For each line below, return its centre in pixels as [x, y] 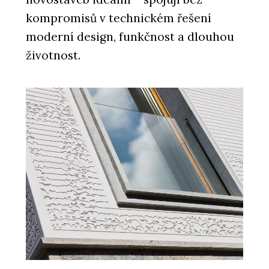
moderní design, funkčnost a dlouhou [130, 37]
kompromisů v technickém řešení [119, 18]
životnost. [53, 56]
